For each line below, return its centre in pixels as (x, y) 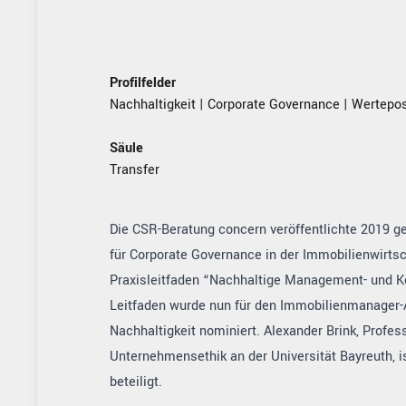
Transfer (134, 170)
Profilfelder (142, 83)
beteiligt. (135, 382)
